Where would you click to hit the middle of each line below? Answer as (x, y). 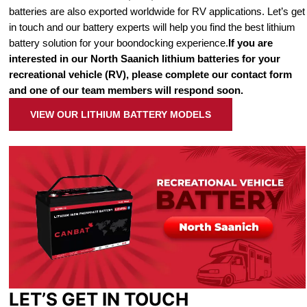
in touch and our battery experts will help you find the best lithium (152, 27)
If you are (250, 43)
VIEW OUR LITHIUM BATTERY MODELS (120, 115)
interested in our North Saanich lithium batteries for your (144, 59)
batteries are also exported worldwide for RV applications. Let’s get (157, 12)
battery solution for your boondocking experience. (118, 43)
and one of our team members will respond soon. (126, 90)
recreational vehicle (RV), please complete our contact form (150, 75)
